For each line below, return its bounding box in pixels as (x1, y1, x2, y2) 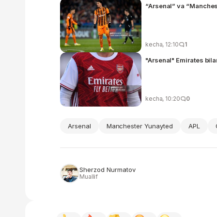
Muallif (79, 172, 98, 180)
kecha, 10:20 (145, 94, 180, 102)
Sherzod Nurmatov (79, 165, 136, 173)
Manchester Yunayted (106, 122, 173, 130)
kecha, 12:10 (145, 40, 179, 48)
